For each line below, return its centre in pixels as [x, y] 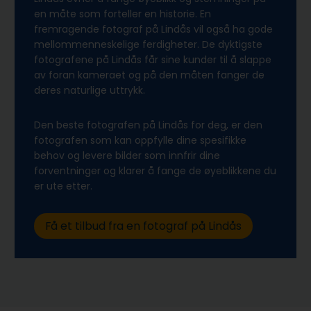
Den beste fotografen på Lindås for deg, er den [148, 125]
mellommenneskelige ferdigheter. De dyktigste [148, 44]
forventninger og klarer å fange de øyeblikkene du [155, 170]
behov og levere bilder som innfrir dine [127, 155]
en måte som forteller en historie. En [123, 14]
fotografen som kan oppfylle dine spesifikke [140, 140]
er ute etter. [63, 186]
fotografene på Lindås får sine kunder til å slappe [153, 59]
